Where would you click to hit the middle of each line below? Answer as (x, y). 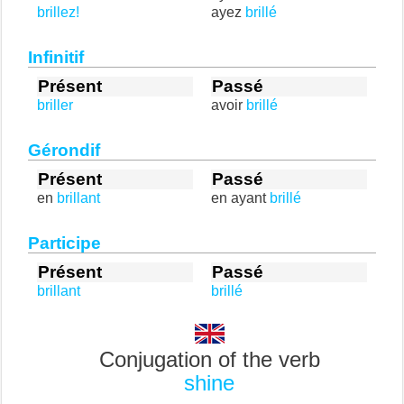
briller (55, 105)
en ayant (240, 198)
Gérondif (64, 150)
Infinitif (56, 57)
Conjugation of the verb (209, 359)
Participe (64, 243)
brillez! (58, 12)
